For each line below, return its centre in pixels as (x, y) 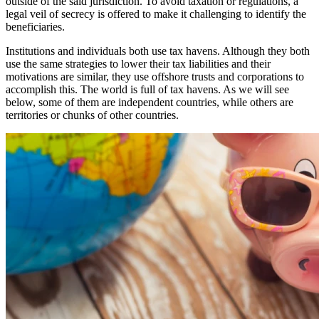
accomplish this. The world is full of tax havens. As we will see (147, 90)
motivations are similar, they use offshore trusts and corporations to (155, 77)
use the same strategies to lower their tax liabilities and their (138, 64)
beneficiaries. (37, 27)
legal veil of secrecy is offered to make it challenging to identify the (156, 14)
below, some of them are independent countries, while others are (150, 103)
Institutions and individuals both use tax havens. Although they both (158, 51)
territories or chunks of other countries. (92, 115)
